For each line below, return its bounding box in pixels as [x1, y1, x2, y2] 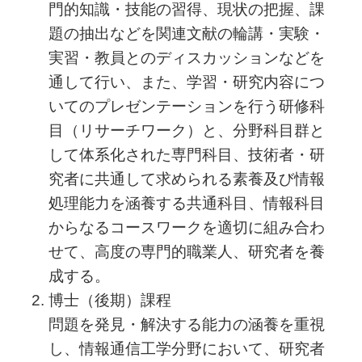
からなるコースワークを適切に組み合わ [48, 218, 325, 236]
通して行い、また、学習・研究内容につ [48, 73, 325, 90]
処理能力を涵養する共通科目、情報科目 [48, 194, 325, 212]
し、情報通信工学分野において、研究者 [48, 339, 325, 357]
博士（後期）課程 [48, 291, 171, 309]
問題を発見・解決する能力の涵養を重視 [48, 315, 325, 333]
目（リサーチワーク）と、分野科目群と [48, 121, 325, 139]
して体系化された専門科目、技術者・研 [48, 145, 325, 163]
